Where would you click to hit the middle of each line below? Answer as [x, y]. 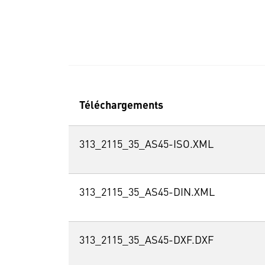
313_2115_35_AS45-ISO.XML [146, 145]
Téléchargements [121, 106]
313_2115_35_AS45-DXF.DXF [146, 241]
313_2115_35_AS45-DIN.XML [147, 193]
